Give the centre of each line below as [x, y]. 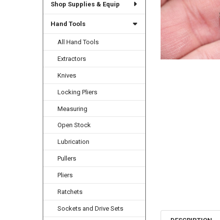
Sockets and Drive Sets [91, 209]
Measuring [73, 109]
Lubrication [74, 142]
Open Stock [74, 125]
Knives [67, 75]
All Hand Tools [78, 42]
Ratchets [70, 192]
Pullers [67, 159]
